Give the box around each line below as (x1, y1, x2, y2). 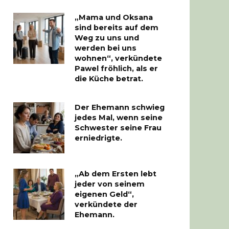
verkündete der (75, 200, 138, 210)
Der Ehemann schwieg (75, 103, 165, 112)
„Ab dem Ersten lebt (75, 169, 156, 179)
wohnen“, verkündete (75, 54, 162, 63)
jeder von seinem (75, 179, 145, 189)
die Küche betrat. (75, 74, 143, 84)
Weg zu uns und (75, 33, 139, 43)
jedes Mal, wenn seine (75, 113, 163, 123)
